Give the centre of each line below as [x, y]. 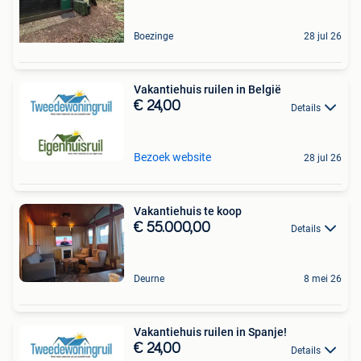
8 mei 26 [323, 279]
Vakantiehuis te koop [188, 211]
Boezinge [154, 37]
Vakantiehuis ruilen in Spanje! [210, 332]
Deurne [149, 279]
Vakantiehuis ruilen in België [207, 90]
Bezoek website [172, 157]
